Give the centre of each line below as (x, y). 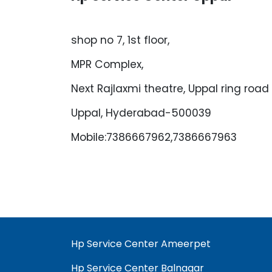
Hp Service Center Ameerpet (141, 244)
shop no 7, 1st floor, (120, 40)
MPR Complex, (107, 64)
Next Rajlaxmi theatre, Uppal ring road (170, 89)
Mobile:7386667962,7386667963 (154, 137)
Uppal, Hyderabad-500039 (141, 113)
